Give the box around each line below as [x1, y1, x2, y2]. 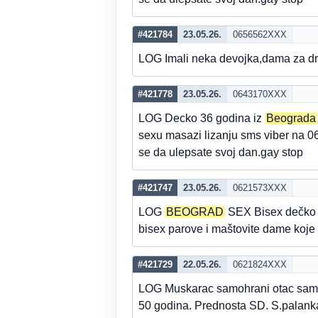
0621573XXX [232, 182, 287, 193]
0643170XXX [232, 89, 287, 99]
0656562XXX [232, 29, 287, 40]
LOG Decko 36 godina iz [138, 112, 265, 124]
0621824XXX [232, 259, 287, 270]
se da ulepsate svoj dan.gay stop [138, 146, 303, 158]
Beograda [266, 112, 316, 124]
